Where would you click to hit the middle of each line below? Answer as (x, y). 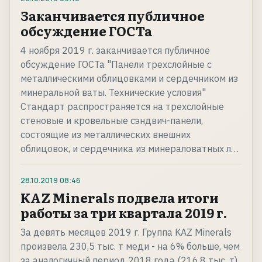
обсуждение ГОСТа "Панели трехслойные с (116, 65)
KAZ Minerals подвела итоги (120, 198)
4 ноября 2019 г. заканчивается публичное (115, 51)
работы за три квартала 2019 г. (124, 213)
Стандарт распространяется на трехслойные (122, 107)
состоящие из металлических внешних (106, 135)
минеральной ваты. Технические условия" (113, 93)
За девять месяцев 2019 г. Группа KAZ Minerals (126, 232)
